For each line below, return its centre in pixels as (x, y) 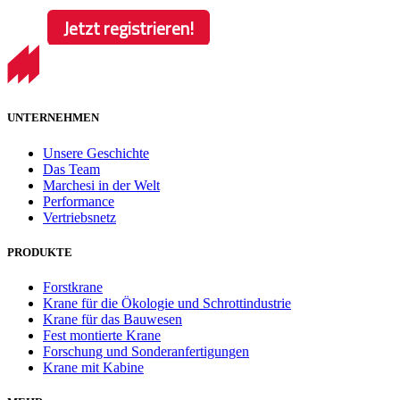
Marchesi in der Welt (101, 185)
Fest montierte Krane (102, 335)
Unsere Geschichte (96, 153)
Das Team (71, 169)
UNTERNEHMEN (53, 118)
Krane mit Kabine (93, 367)
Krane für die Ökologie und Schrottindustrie (167, 303)
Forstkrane (73, 287)
